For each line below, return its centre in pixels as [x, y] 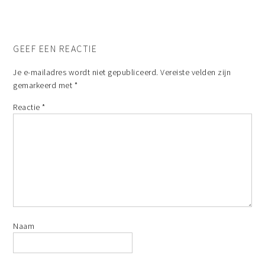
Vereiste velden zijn [196, 72]
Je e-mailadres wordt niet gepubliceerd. [86, 72]
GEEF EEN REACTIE [55, 49]
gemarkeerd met [44, 85]
